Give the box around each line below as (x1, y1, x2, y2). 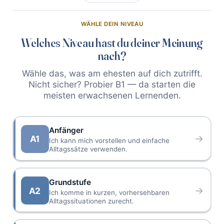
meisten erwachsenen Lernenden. (43, 89, 181, 100)
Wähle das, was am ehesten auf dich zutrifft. (21, 67, 202, 78)
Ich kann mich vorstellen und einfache (48, 136, 169, 145)
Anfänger (48, 125, 83, 135)
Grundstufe (48, 177, 91, 187)
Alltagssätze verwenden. (48, 145, 127, 153)
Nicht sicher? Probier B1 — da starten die (28, 78, 195, 89)
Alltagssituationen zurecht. (48, 196, 134, 205)
